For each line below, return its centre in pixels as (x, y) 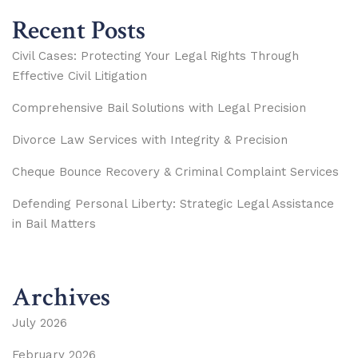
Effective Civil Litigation (80, 76)
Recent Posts (79, 30)
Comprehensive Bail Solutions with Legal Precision (159, 107)
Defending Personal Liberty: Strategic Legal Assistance (173, 203)
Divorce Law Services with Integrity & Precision (150, 139)
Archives (61, 297)
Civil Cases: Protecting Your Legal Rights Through (155, 56)
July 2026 (40, 322)
